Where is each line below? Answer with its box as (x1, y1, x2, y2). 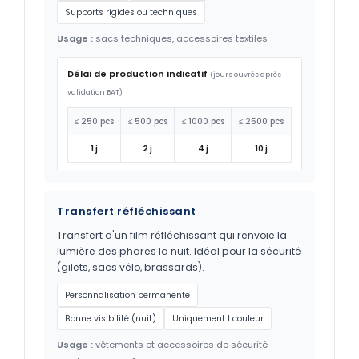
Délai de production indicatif (67, 67, 208, 80)
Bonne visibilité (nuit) (65, 312, 156, 325)
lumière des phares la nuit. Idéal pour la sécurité (57, 244, 301, 258)
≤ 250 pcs (75, 115, 114, 127)
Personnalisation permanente (65, 288, 190, 301)
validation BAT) (67, 87, 123, 97)
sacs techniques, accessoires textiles (93, 31, 268, 45)
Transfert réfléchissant (57, 203, 196, 219)
